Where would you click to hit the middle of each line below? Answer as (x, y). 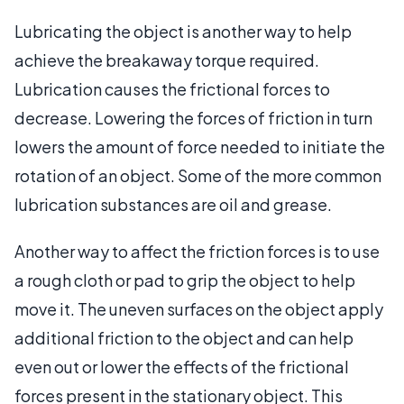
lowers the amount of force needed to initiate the (200, 146)
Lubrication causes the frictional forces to (172, 88)
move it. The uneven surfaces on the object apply (199, 308)
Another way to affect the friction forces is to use (197, 251)
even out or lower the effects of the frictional (182, 366)
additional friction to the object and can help (184, 337)
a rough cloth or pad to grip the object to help (185, 280)
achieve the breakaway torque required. (167, 60)
